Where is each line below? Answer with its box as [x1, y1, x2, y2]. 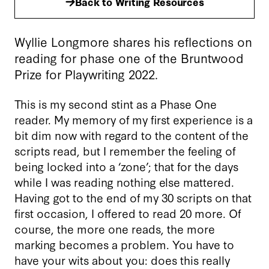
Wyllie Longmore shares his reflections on [14, 32, 252, 50]
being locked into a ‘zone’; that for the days [14, 157, 238, 174]
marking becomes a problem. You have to [14, 235, 234, 252]
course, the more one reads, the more [14, 220, 215, 237]
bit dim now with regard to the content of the [14, 126, 249, 143]
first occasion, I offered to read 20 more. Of [14, 204, 241, 221]
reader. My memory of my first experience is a [14, 110, 253, 127]
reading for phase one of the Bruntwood [14, 48, 244, 66]
